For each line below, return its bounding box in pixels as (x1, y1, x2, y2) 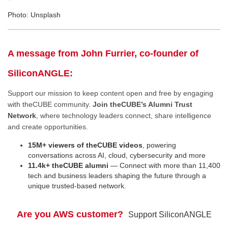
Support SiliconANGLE (128, 210, 212, 219)
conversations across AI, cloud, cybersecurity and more (28, 151, 206, 160)
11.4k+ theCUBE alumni (28, 161, 108, 170)
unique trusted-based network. (28, 182, 126, 190)
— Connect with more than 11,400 (108, 161, 220, 170)
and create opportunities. (8, 122, 88, 131)
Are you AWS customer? (16, 209, 128, 220)
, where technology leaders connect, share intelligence (36, 111, 211, 120)
